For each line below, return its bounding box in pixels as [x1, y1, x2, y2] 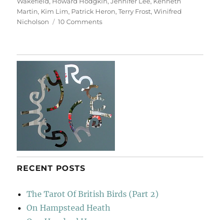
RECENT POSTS [17, 163, 85, 173]
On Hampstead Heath [27, 202, 111, 213]
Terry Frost [118, 7, 151, 15]
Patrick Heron [71, 7, 116, 15]
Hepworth [102, 48, 135, 56]
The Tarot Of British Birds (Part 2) [27, 189, 159, 199]
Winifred [154, 7, 182, 15]
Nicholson [17, 17, 50, 26]
